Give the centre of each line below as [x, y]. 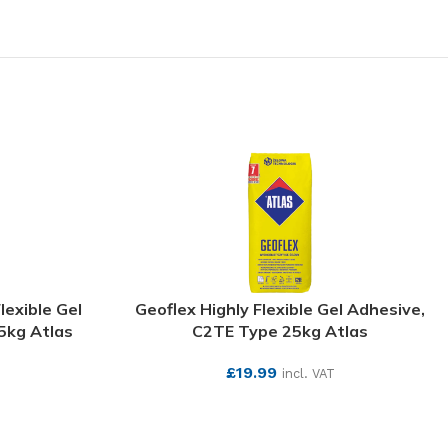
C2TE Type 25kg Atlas [280, 331]
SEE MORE [280, 404]
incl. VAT [308, 373]
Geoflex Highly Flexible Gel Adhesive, [280, 309]
